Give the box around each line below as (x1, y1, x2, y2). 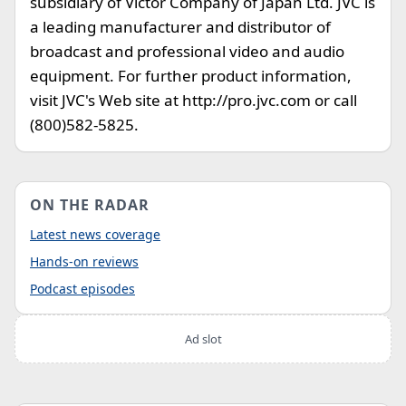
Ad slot (184, 331, 222, 347)
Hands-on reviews (30, 253, 139, 270)
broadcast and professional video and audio (30, 41, 344, 62)
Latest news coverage (30, 226, 160, 243)
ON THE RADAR (30, 195, 150, 215)
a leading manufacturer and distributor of (30, 16, 331, 37)
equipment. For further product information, (30, 65, 352, 86)
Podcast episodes (30, 280, 135, 297)
